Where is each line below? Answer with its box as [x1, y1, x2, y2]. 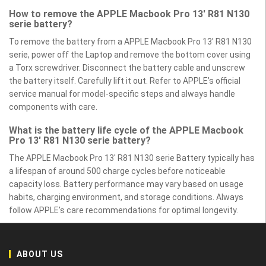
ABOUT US [17, 249, 63, 259]
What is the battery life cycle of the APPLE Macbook [9, 124, 243, 136]
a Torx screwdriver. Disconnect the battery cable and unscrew [9, 62, 245, 72]
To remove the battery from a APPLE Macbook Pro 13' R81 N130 [9, 36, 252, 46]
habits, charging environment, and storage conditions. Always [9, 192, 243, 202]
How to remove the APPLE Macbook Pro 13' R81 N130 [9, 8, 249, 20]
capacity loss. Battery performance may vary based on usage [9, 179, 243, 189]
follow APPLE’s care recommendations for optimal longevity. [9, 205, 238, 215]
